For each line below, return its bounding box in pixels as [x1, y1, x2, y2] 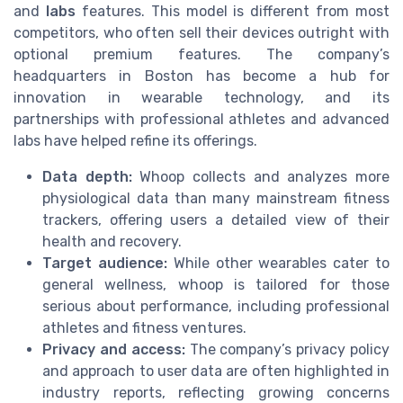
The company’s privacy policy [184, 340, 390, 358]
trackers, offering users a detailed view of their [42, 210, 390, 228]
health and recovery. [42, 232, 182, 250]
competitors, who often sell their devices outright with [13, 23, 390, 41]
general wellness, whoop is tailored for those [42, 275, 390, 293]
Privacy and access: [42, 340, 185, 358]
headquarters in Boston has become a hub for [13, 67, 390, 85]
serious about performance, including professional [42, 297, 390, 315]
